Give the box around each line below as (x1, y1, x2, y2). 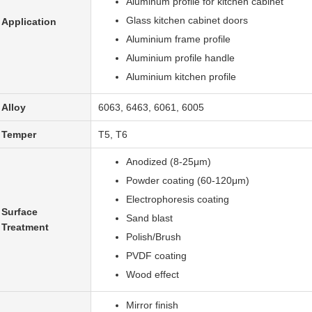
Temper (1, 129, 36, 140)
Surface (1, 206, 38, 217)
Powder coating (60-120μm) (126, 175, 249, 186)
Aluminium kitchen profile (126, 71, 236, 82)
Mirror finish (126, 299, 178, 311)
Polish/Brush (126, 231, 181, 242)
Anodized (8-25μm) (126, 156, 211, 167)
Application (1, 16, 56, 27)
